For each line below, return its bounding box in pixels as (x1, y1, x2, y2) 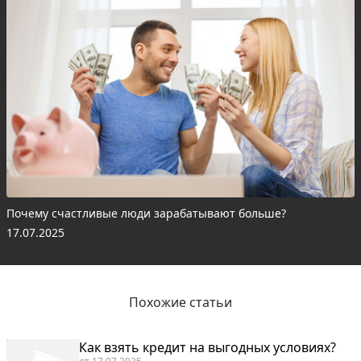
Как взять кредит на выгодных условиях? (79, 338, 336, 357)
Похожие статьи (129, 293, 232, 312)
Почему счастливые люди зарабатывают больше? (6, 205, 286, 222)
